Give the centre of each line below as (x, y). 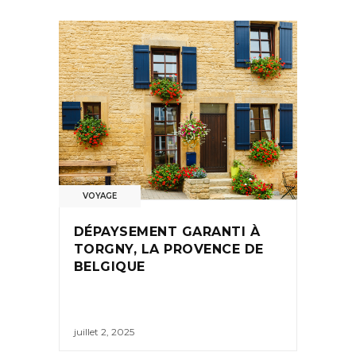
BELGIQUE (110, 267)
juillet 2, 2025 (104, 331)
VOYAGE (100, 196)
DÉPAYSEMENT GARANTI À (167, 232)
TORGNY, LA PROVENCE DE (169, 250)
